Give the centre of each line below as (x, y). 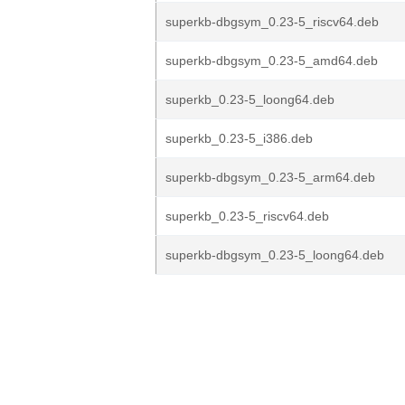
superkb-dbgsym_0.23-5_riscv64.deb (272, 22)
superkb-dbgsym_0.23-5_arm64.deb (270, 177)
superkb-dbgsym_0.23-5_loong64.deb (275, 255)
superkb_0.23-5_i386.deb (239, 138)
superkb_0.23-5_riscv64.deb (247, 216)
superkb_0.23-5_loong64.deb (250, 99)
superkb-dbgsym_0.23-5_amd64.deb (272, 61)
